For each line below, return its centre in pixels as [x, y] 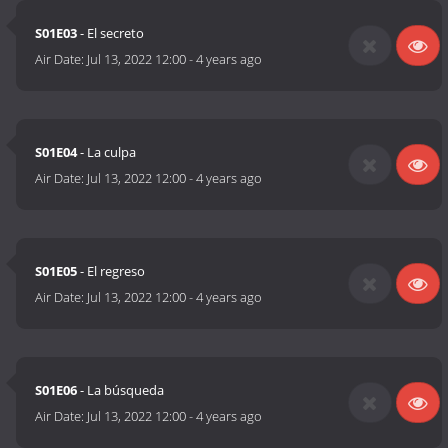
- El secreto [111, 33]
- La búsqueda [121, 390]
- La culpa [107, 152]
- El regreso [111, 271]
